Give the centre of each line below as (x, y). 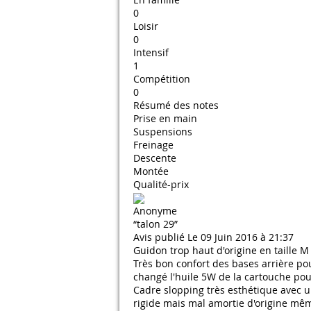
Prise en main (165, 118)
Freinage (153, 145)
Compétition (162, 79)
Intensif (151, 52)
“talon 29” (155, 224)
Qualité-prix (161, 184)
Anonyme (155, 211)
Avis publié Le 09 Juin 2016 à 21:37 (213, 237)
